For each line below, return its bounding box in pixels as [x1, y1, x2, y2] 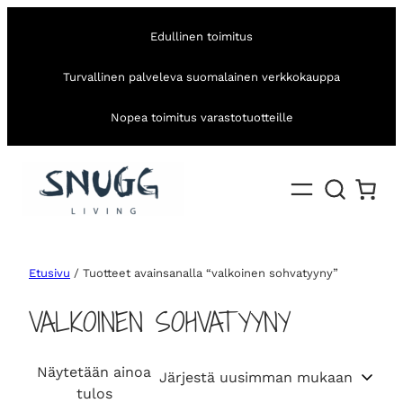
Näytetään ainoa [37, 363, 151, 381]
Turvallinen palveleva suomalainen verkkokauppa [63, 69, 340, 84]
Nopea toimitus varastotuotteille [110, 110, 293, 124]
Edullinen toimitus [150, 29, 253, 43]
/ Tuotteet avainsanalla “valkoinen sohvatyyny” [70, 266, 338, 281]
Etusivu [29, 266, 70, 281]
